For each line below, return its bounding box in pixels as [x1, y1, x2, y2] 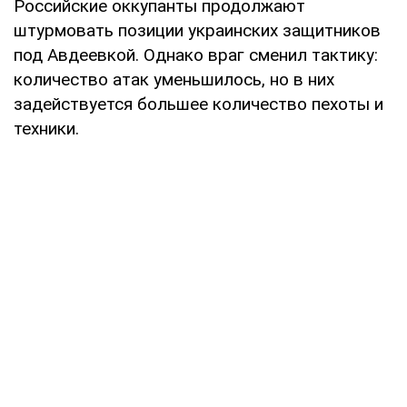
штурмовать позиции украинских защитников [14, 19, 381, 41]
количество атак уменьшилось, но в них [14, 68, 334, 90]
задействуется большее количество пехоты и [14, 93, 383, 114]
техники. [14, 117, 79, 139]
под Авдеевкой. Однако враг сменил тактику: [14, 44, 378, 65]
